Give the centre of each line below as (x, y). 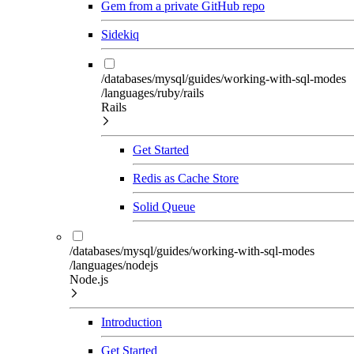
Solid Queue (164, 207)
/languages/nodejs (114, 265)
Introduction (132, 322)
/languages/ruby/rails (153, 93)
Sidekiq (120, 34)
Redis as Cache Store (186, 178)
